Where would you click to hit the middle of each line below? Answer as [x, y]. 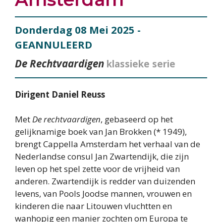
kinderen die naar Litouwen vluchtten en [93, 206]
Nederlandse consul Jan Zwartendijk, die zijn [102, 157]
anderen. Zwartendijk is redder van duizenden [105, 181]
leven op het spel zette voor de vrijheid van [97, 169]
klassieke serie [141, 63]
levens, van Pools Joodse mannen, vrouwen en [103, 194]
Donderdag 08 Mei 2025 [75, 29]
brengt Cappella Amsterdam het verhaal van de [108, 144]
